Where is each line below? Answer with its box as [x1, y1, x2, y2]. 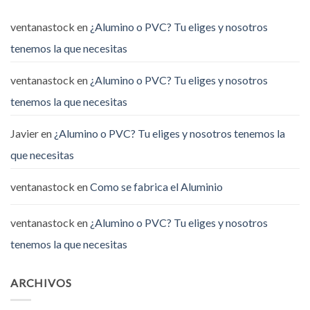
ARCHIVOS [10, 276, 72, 290]
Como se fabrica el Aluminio [90, 180, 223, 194]
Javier [10, 127, 39, 140]
